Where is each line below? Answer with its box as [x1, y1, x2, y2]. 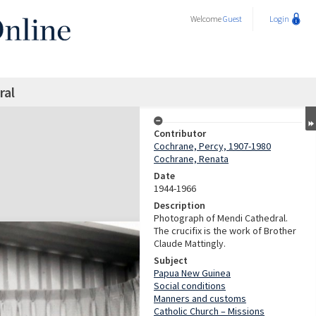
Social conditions [154, 279, 226, 292]
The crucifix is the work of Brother [154, 224, 296, 237]
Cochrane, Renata [154, 152, 229, 165]
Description [154, 199, 205, 212]
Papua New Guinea [154, 267, 231, 279]
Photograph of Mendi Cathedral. [154, 212, 288, 224]
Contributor [154, 127, 206, 140]
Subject [154, 254, 188, 267]
